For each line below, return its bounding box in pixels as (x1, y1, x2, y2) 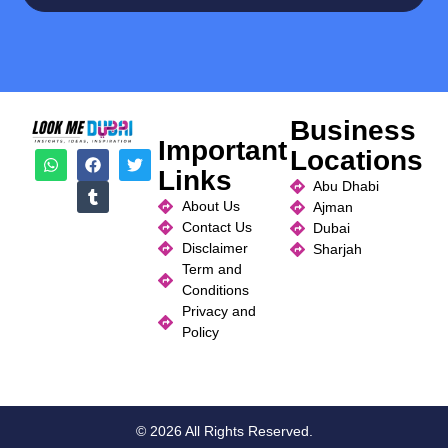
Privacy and (182, 303, 257, 320)
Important (158, 135, 288, 167)
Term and (182, 261, 243, 278)
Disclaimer (182, 240, 249, 257)
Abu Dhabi (313, 178, 380, 195)
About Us (182, 198, 241, 215)
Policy (182, 324, 220, 341)
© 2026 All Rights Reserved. (135, 422, 313, 439)
